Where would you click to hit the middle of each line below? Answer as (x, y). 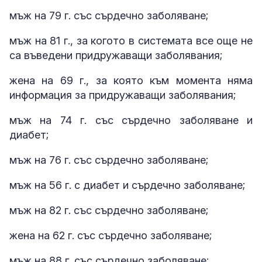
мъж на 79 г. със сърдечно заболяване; (109, 16)
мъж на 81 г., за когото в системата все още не (131, 41)
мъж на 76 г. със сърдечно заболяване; (109, 160)
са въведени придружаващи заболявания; (116, 56)
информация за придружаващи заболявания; (123, 95)
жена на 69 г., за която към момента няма (131, 81)
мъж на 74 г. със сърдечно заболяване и (131, 120)
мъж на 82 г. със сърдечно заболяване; (109, 211)
